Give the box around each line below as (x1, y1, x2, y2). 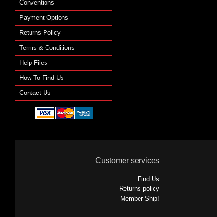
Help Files (19, 59, 47, 66)
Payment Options (19, 14, 68, 21)
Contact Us (19, 89, 51, 96)
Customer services (95, 156, 159, 165)
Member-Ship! (120, 195, 159, 202)
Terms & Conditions (19, 44, 75, 51)
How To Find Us (19, 74, 64, 81)
